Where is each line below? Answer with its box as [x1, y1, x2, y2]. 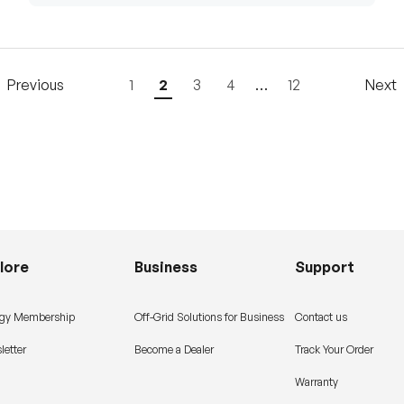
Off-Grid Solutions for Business [134, 310, 285, 325]
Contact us [295, 310, 348, 325]
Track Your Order [295, 343, 374, 357]
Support [295, 258, 355, 277]
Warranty [295, 375, 339, 390]
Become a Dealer [134, 343, 215, 357]
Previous [7, 75, 64, 94]
